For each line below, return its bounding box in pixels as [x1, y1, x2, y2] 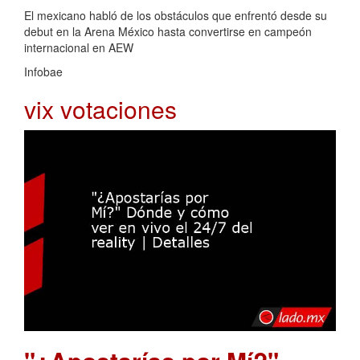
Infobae [24, 63, 63, 80]
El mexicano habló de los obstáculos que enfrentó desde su [24, 7, 327, 24]
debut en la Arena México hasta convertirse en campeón [24, 23, 312, 40]
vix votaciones [24, 92, 177, 127]
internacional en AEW [24, 39, 133, 56]
